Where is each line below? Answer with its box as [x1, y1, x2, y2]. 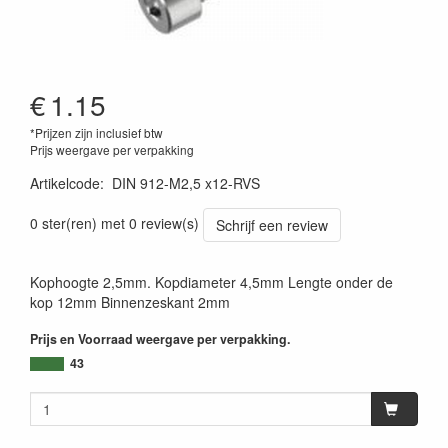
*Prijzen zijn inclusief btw [30, 123, 163, 141]
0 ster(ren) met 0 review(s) [30, 212, 199, 233]
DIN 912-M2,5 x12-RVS [112, 172, 260, 193]
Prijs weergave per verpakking [30, 140, 194, 158]
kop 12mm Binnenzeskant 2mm [30, 291, 230, 312]
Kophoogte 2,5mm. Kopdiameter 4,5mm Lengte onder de [30, 271, 393, 292]
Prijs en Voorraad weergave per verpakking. [30, 329, 290, 348]
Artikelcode [30, 172, 100, 193]
